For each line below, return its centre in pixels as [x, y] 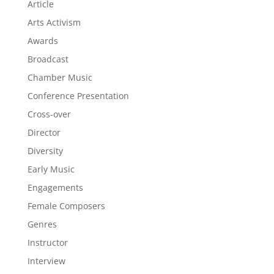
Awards [43, 40]
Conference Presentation [78, 95]
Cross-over [49, 114]
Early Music [51, 169]
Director [44, 132]
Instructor [47, 242]
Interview [46, 261]
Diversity [45, 150]
